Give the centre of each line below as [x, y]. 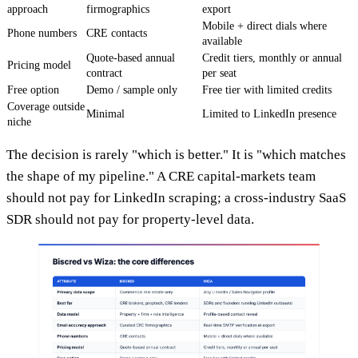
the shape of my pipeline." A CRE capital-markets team [161, 176]
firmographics [118, 9]
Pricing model [39, 65]
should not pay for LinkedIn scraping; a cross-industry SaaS [176, 197]
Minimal [105, 113]
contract [104, 73]
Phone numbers [42, 33]
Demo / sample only [132, 89]
